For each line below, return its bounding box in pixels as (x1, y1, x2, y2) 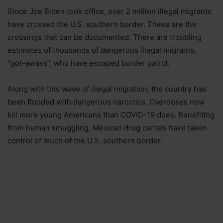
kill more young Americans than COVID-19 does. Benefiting (7, 110, 215, 120)
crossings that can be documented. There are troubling (7, 32, 202, 42)
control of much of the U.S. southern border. (7, 136, 162, 146)
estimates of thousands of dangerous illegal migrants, (7, 45, 196, 55)
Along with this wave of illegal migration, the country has (7, 84, 206, 94)
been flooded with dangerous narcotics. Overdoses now (7, 97, 205, 107)
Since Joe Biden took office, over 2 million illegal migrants (7, 6, 212, 16)
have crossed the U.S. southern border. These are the (7, 19, 197, 29)
